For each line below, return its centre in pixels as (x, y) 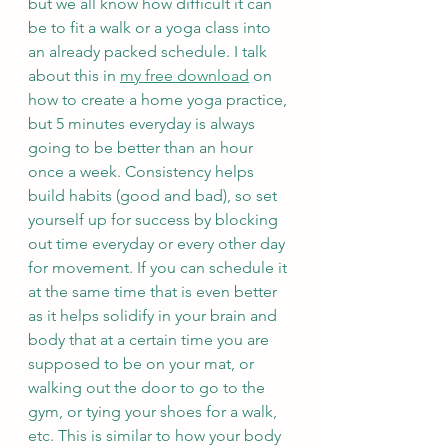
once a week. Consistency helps (143, 171)
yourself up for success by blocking (155, 219)
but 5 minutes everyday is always (143, 123)
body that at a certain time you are (150, 339)
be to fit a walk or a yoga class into (151, 27)
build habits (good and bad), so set (154, 195)
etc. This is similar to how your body (156, 435)
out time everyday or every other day (158, 243)
